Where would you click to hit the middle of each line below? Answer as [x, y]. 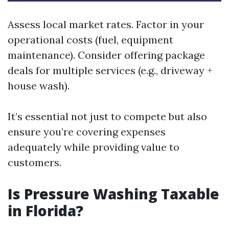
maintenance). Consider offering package [106, 55]
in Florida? [45, 211]
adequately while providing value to [94, 147]
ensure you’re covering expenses [87, 132]
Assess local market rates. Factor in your [106, 24]
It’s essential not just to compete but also [107, 116]
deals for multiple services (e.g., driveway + [110, 70]
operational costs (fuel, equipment [90, 40]
